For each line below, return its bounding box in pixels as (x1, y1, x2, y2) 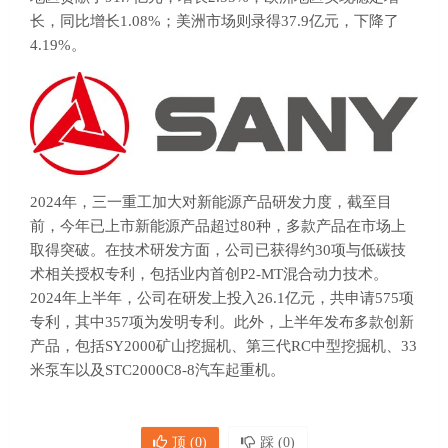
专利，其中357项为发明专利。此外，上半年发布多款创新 (30, 313, 414, 330)
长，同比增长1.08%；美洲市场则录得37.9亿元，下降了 (30, 13, 399, 29)
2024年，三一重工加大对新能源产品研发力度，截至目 (30, 193, 392, 210)
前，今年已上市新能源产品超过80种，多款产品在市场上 (30, 217, 406, 234)
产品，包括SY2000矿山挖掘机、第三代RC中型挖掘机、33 (30, 337, 417, 354)
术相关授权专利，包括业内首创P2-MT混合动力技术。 (30, 265, 388, 282)
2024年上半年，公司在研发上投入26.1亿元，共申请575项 (30, 289, 414, 306)
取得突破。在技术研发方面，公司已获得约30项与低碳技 (30, 241, 406, 258)
